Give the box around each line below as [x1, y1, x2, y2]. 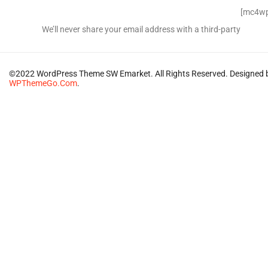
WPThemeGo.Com [9, 78, 77, 88]
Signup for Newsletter [42, 7, 170, 22]
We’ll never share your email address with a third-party [42, 25, 240, 34]
